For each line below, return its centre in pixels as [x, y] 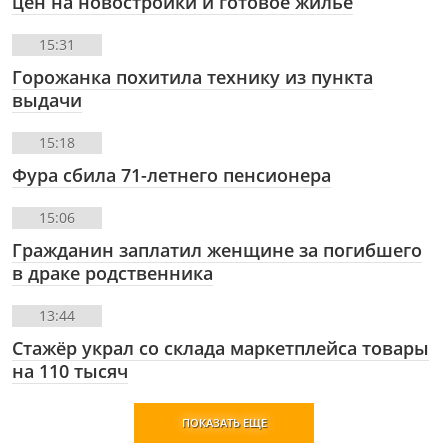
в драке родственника [112, 273]
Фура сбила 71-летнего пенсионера [171, 175]
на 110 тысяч [70, 371]
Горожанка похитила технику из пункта [192, 77]
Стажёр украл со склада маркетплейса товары [220, 348]
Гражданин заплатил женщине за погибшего [217, 250]
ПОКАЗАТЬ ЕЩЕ [224, 423]
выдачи [47, 100]
